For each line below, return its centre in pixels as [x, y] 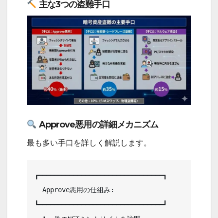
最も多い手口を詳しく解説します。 [89, 143]
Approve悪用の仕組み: [38, 190]
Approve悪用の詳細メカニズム [98, 125]
